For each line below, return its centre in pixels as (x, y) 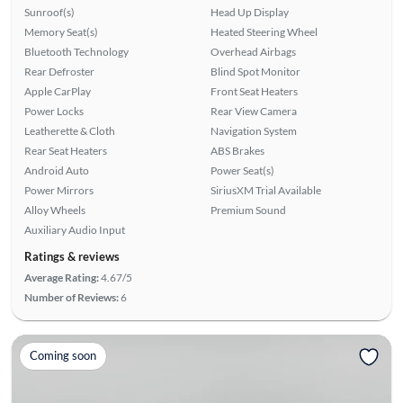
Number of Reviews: (71, 297)
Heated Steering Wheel (264, 31)
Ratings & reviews (72, 256)
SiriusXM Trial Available (266, 190)
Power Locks (54, 111)
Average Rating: (61, 277)
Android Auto (56, 170)
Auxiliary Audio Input (74, 229)
